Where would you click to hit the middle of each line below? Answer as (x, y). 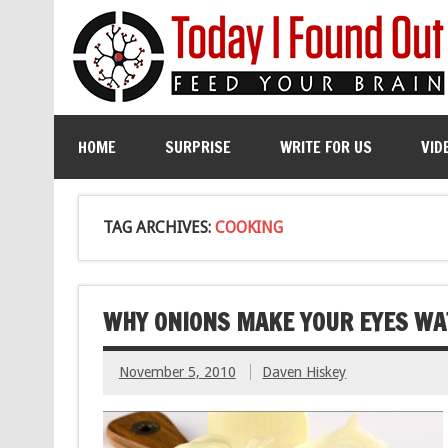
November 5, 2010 (177, 372)
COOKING (248, 227)
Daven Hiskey (304, 372)
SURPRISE (197, 147)
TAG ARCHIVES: (158, 227)
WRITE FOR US (325, 147)
